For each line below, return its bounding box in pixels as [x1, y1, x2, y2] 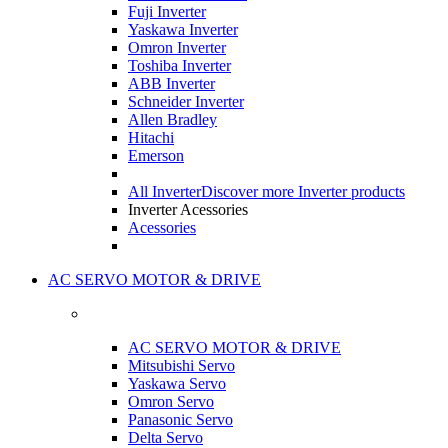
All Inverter [128, 183, 201, 200]
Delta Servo [128, 429, 203, 446]
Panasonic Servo [128, 411, 233, 428]
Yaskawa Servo [128, 375, 226, 392]
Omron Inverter [128, 39, 226, 56]
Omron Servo [128, 393, 214, 410]
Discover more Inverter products [201, 183, 405, 200]
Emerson [128, 147, 184, 164]
